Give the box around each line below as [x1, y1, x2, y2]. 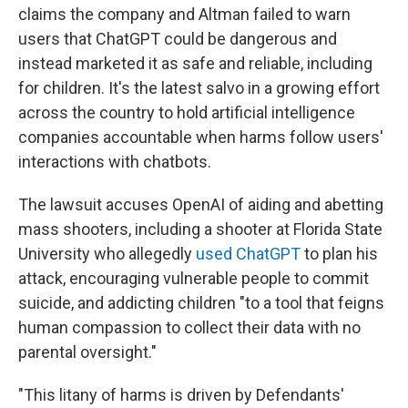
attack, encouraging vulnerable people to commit [18, 268, 369, 288]
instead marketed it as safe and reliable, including [18, 53, 372, 73]
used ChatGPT [196, 243, 301, 263]
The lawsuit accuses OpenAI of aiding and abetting [18, 194, 383, 214]
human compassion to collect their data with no [18, 317, 361, 337]
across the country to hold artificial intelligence [18, 102, 355, 122]
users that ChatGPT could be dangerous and [18, 28, 337, 48]
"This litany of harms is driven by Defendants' [18, 384, 344, 404]
